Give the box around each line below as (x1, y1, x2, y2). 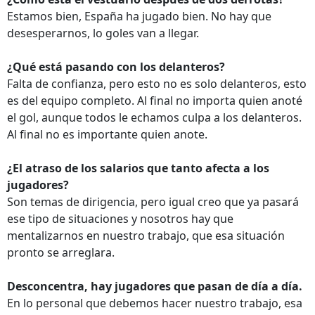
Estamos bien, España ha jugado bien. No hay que (7, 8, 271, 24)
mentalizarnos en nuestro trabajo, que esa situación (7, 228, 285, 243)
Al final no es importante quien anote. (7, 127, 207, 142)
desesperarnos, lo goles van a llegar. (7, 25, 199, 41)
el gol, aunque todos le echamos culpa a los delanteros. (7, 110, 302, 125)
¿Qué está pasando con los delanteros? (7, 59, 225, 75)
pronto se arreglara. (7, 245, 115, 260)
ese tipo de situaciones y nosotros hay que (7, 211, 233, 226)
